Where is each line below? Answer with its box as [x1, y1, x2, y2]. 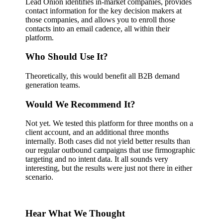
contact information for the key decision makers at [25, 6, 182, 15]
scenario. [25, 173, 56, 182]
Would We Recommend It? [25, 99, 138, 110]
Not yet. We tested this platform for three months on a [25, 119, 194, 128]
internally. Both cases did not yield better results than [25, 137, 191, 146]
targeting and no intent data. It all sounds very [25, 155, 169, 164]
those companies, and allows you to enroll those [25, 15, 176, 24]
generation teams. [25, 80, 83, 89]
